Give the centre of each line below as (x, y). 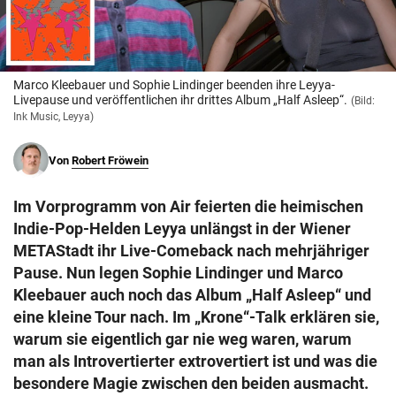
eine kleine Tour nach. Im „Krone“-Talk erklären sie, (196, 317)
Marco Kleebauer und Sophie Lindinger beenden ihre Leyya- (174, 85)
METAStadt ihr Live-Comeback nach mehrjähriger (191, 251)
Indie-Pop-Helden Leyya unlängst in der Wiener (182, 229)
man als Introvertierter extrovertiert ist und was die (195, 362)
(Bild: (363, 101)
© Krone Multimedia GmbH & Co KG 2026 (140, 16)
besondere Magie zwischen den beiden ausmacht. (191, 384)
